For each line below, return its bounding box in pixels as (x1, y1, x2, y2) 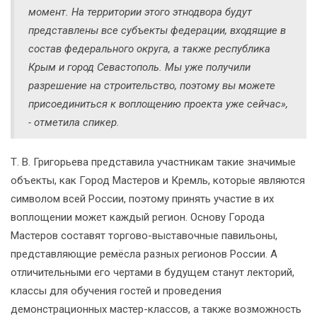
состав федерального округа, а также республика (28, 42, 270, 56)
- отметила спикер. (28, 116, 120, 129)
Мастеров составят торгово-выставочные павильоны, (11, 229, 277, 243)
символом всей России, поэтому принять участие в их (11, 192, 274, 206)
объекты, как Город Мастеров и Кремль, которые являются (11, 174, 305, 188)
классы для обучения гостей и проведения (11, 284, 221, 298)
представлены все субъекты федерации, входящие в (28, 24, 286, 38)
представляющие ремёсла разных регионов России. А (11, 248, 277, 261)
